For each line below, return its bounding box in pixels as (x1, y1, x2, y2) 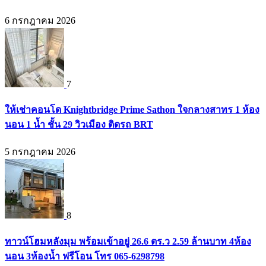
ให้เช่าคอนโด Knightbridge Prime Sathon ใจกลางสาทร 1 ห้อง (5, 104, 259, 115)
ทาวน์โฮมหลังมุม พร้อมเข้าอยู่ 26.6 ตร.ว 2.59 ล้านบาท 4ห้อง (5, 236, 251, 246)
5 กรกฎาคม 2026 (5, 147, 75, 157)
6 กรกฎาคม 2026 (5, 15, 75, 26)
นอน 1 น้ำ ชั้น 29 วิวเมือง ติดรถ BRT (5, 119, 153, 130)
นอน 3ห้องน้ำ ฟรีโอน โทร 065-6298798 (5, 251, 164, 261)
